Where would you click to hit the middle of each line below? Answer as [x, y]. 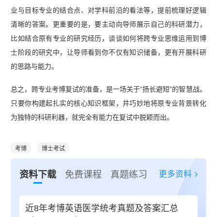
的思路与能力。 [35, 67]
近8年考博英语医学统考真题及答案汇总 [102, 208]
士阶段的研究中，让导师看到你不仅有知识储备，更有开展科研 [108, 53]
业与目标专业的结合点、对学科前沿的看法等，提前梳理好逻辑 [108, 10]
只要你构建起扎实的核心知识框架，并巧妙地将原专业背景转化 [108, 103]
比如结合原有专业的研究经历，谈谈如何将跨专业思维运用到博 [108, 39]
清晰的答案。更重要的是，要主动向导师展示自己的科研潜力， [108, 24]
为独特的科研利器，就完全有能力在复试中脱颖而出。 [92, 117]
